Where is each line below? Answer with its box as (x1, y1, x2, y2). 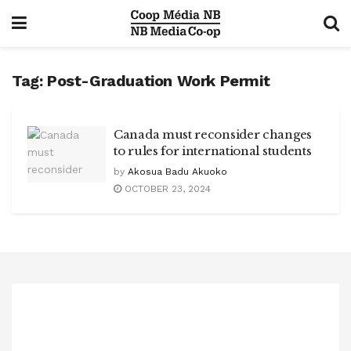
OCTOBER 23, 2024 (121, 183, 211, 194)
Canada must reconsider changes (114, 127, 312, 142)
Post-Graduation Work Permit (47, 71, 270, 90)
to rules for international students (114, 143, 312, 158)
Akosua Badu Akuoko (128, 166, 227, 177)
